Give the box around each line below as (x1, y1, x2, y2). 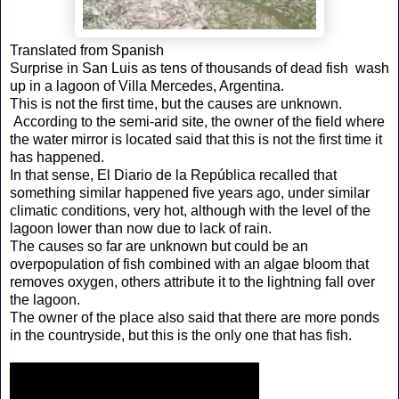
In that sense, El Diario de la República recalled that (10, 167, 337, 183)
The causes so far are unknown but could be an (10, 238, 308, 254)
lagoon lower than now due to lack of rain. (10, 220, 272, 236)
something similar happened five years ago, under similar (10, 184, 370, 200)
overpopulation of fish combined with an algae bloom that (10, 256, 369, 272)
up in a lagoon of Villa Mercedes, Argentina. (10, 77, 284, 94)
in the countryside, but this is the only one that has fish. (10, 327, 352, 343)
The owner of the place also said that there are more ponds (10, 309, 379, 325)
